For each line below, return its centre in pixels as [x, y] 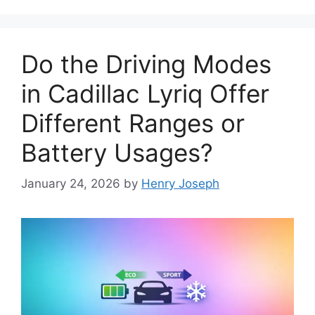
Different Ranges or [133, 123]
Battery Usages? [117, 152]
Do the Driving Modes [146, 64]
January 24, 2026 [71, 184]
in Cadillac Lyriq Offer [145, 93]
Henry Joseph [180, 184]
